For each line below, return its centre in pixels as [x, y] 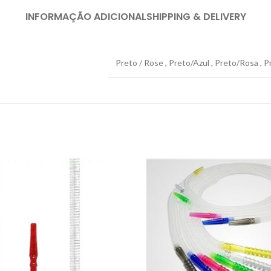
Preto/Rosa [237, 63]
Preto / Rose [139, 63]
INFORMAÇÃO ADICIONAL [86, 17]
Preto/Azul [189, 63]
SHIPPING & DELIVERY [196, 17]
